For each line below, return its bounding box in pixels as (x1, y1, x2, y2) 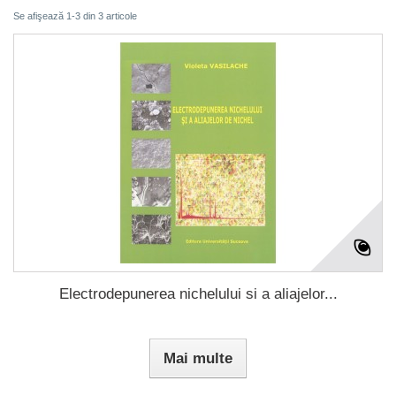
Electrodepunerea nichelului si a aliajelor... (58, 285, 338, 302)
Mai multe (164, 349, 232, 367)
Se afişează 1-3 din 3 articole (13, 10, 137, 21)
